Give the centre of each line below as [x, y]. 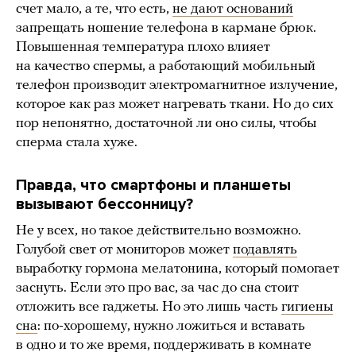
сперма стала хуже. [77, 142]
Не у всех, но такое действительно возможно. [159, 230]
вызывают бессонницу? [104, 204]
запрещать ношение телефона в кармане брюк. [166, 28]
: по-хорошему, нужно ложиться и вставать [171, 326]
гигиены [307, 307]
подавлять [265, 250]
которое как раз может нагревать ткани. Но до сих [175, 104]
